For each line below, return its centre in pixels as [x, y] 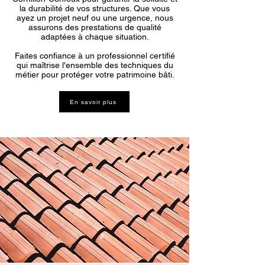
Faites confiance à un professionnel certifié [95, 56]
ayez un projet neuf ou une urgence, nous [95, 18]
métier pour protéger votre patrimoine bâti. [95, 75]
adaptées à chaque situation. [95, 37]
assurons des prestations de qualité [95, 27]
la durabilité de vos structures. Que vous [95, 8]
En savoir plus [93, 102]
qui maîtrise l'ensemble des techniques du [95, 65]
